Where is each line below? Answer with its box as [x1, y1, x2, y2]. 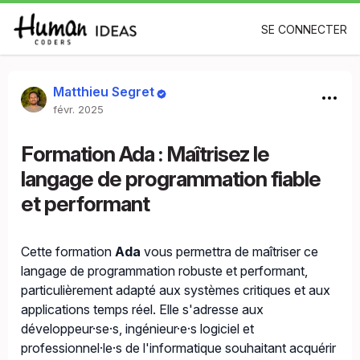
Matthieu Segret [53, 84, 154, 100]
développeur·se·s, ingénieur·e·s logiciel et [21, 321, 254, 337]
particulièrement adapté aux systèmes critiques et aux [21, 282, 330, 298]
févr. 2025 [53, 103, 104, 116]
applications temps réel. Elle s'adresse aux [21, 301, 264, 317]
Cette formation [21, 243, 115, 260]
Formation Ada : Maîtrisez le [21, 141, 269, 166]
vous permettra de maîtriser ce [141, 243, 318, 260]
